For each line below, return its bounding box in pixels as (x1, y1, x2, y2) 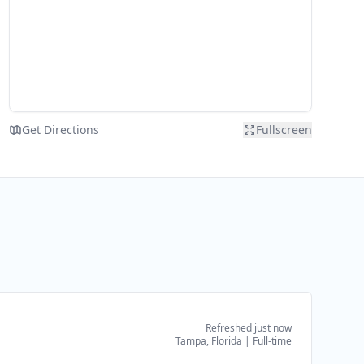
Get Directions (21, 122, 99, 137)
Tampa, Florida (175, 334, 242, 348)
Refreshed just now (206, 321, 292, 335)
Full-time (253, 334, 292, 348)
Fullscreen (255, 122, 312, 137)
